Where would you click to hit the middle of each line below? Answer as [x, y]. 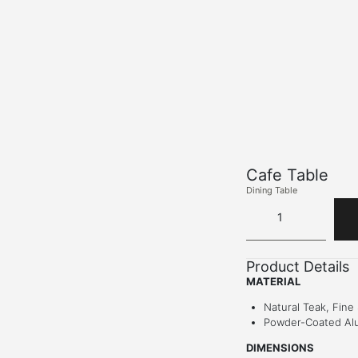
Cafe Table [287, 175]
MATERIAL [273, 282]
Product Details [297, 267]
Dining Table [271, 191]
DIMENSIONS [280, 348]
